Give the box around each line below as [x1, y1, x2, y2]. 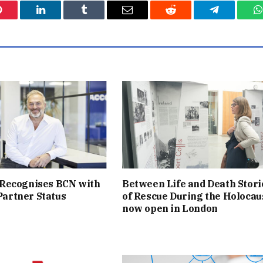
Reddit [170, 13, 198, 24]
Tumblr [83, 13, 114, 24]
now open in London [122, 203, 218, 215]
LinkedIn [39, 13, 79, 24]
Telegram [213, 13, 254, 24]
